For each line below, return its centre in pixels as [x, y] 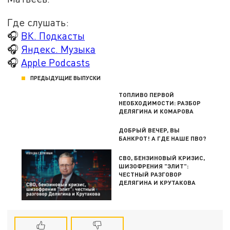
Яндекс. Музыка [59, 49]
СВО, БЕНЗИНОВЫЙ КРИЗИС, [162, 157]
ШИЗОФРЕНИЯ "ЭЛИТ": [154, 166]
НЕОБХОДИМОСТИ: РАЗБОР [160, 103]
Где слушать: [38, 22]
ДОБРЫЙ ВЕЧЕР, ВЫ [149, 130]
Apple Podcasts [56, 62]
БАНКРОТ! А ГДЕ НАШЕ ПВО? [163, 138]
